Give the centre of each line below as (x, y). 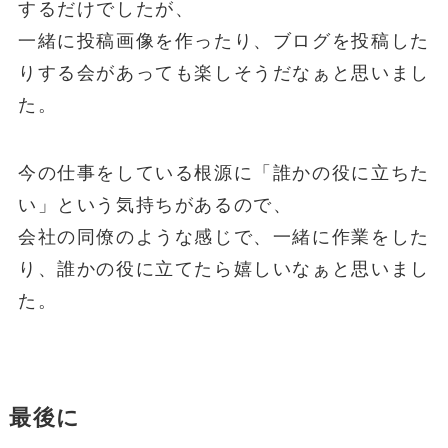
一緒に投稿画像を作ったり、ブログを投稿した (223, 41)
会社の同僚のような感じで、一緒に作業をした (223, 236)
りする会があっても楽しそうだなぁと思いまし (223, 73)
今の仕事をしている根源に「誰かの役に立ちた (223, 172)
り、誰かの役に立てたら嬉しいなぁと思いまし (223, 268)
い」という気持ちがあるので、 (155, 204)
